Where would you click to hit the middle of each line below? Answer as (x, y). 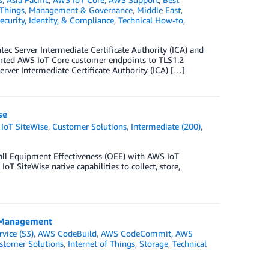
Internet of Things (101, 243)
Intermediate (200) (166, 126)
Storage (153, 243)
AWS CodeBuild (68, 233)
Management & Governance (80, 10)
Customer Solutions (90, 126)
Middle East (159, 10)
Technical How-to (150, 20)
